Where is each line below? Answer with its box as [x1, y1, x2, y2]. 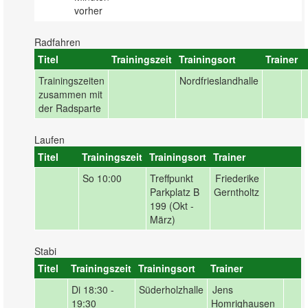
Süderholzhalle [139, 283, 203, 296]
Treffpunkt [150, 171, 193, 185]
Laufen [34, 133, 65, 146]
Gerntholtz [214, 185, 259, 199]
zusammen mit [38, 87, 102, 101]
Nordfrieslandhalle [179, 74, 258, 87]
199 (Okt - [150, 199, 194, 212]
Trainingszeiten [38, 74, 104, 87]
